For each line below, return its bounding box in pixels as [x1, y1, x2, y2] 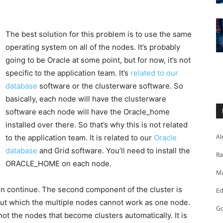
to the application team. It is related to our [5, 133, 154, 143]
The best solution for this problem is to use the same [5, 29, 192, 39]
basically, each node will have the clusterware [5, 94, 166, 104]
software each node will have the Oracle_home [5, 107, 170, 117]
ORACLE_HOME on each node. [5, 159, 111, 169]
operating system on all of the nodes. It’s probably [5, 42, 180, 52]
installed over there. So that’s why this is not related [5, 120, 188, 130]
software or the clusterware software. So [37, 81, 183, 91]
